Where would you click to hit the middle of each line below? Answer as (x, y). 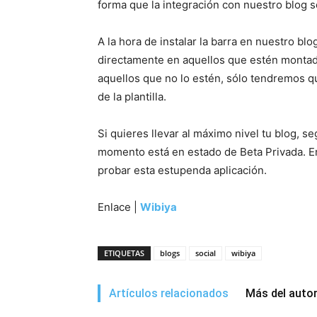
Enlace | (119, 207)
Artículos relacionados (169, 293)
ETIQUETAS (124, 253)
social (206, 253)
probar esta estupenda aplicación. (182, 170)
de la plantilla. (132, 97)
